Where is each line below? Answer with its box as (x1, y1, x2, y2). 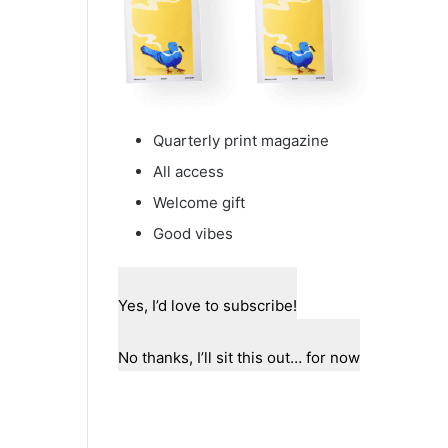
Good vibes (153, 223, 233, 243)
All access (153, 161, 224, 181)
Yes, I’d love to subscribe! (118, 295, 297, 315)
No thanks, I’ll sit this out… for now (118, 347, 360, 367)
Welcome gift (153, 192, 245, 212)
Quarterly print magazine (153, 130, 329, 150)
